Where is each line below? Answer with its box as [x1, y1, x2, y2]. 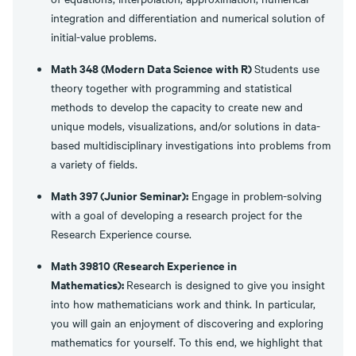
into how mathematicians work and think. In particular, [51, 296, 315, 311]
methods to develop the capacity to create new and [51, 99, 303, 114]
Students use [254, 60, 319, 76]
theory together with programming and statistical [51, 79, 292, 95]
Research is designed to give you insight [126, 277, 325, 292]
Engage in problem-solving [188, 188, 322, 203]
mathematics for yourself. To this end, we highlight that [51, 334, 323, 350]
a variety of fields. [51, 156, 141, 172]
